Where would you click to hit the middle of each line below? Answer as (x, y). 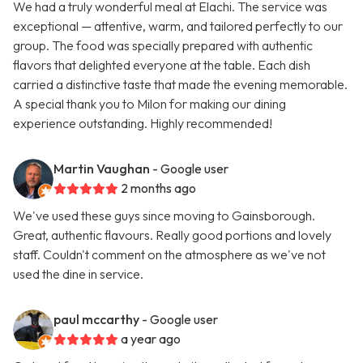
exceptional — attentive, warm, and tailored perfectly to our (178, 26)
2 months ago (158, 188)
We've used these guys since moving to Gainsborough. (164, 216)
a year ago (151, 339)
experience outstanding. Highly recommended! (143, 124)
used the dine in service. (78, 274)
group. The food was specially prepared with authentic (163, 46)
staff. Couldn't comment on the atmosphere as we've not (169, 255)
